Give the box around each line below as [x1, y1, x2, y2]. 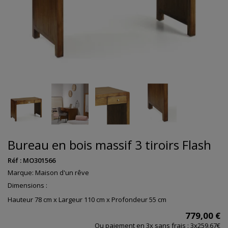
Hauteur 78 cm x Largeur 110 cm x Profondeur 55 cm [8, 194, 166, 204]
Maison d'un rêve [35, 168, 89, 178]
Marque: [8, 168, 34, 178]
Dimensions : [8, 180, 47, 190]
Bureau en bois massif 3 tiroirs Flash [8, 136, 211, 154]
